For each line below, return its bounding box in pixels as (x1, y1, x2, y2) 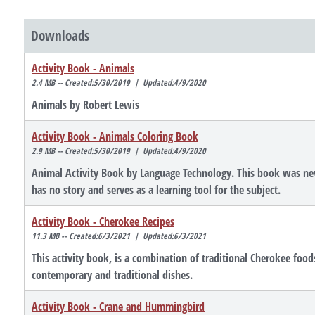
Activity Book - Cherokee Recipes (32, 214, 174, 230)
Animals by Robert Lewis (32, 97, 139, 113)
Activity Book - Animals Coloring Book (32, 129, 198, 145)
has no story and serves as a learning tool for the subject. (32, 182, 281, 198)
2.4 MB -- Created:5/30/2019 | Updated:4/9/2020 (32, 77, 206, 89)
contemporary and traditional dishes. (32, 267, 193, 283)
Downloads (31, 27, 89, 45)
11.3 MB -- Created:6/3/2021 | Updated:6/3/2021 (32, 230, 206, 243)
